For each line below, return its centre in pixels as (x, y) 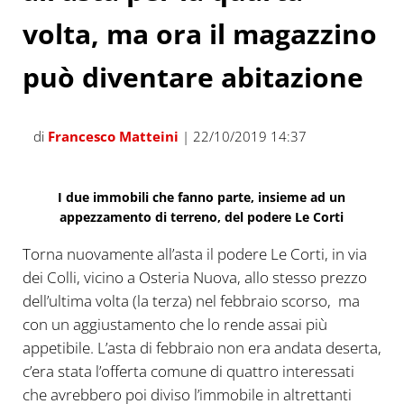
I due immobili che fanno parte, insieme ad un (202, 197)
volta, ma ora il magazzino (199, 33)
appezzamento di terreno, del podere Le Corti (202, 216)
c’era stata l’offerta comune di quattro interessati (188, 371)
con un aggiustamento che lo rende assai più (174, 324)
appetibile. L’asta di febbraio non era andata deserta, (202, 347)
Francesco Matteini (113, 136)
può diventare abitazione (193, 77)
